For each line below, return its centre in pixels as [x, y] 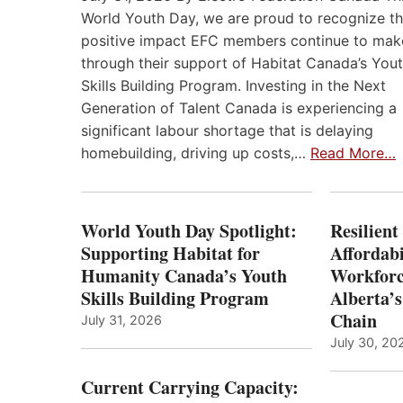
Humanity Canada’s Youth [184, 276]
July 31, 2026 [121, 320]
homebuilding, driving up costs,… [196, 153]
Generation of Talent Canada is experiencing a [239, 108]
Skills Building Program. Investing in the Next [233, 86]
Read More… [353, 153]
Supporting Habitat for [170, 254]
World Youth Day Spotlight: [189, 231]
